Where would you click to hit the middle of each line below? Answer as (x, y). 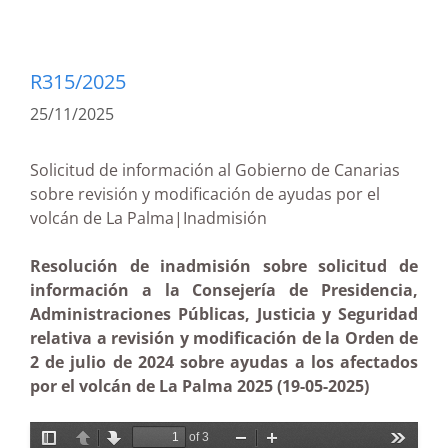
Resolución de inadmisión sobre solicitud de (224, 266)
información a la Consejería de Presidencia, (224, 290)
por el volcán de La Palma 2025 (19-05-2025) (199, 386)
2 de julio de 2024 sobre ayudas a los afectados (224, 362)
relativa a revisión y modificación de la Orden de (224, 338)
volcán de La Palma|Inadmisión (188, 218)
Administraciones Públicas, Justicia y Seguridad (224, 314)
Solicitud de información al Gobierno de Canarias (215, 170)
